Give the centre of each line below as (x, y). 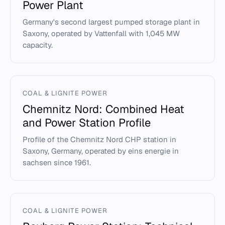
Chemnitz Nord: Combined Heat (103, 109)
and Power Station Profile (87, 123)
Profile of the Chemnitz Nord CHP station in (99, 139)
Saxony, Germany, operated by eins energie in (101, 151)
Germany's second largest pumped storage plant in (111, 22)
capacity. (38, 45)
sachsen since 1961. (57, 162)
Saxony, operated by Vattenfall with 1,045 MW (101, 33)
